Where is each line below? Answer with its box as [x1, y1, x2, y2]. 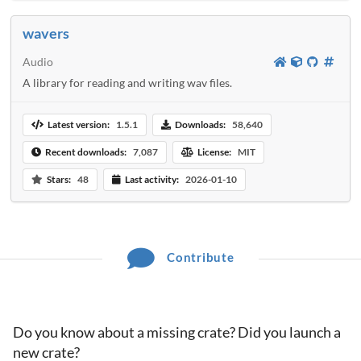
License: [195, 145, 233, 158]
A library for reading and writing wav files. [23, 76, 232, 90]
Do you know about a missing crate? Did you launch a [13, 324, 341, 342]
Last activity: [122, 172, 180, 185]
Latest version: [45, 118, 111, 131]
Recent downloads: [43, 145, 128, 158]
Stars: [44, 172, 73, 185]
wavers [23, 24, 69, 43]
